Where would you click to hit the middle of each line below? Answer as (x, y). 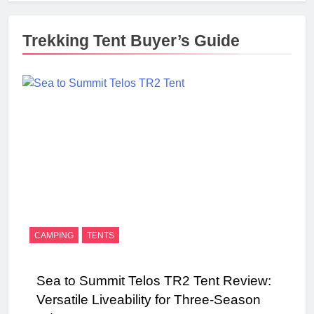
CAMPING (54, 235)
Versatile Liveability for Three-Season (149, 299)
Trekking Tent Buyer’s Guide (131, 40)
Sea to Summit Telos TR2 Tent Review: (154, 280)
